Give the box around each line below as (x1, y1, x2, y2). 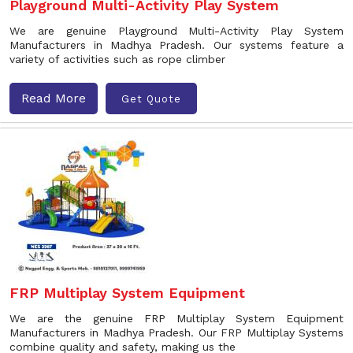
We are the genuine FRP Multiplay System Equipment (9, 312, 344, 325)
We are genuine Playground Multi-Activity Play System (9, 24, 344, 37)
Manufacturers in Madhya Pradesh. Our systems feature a (9, 39, 344, 51)
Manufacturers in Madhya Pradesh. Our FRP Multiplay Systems (9, 326, 344, 339)
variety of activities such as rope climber (9, 53, 225, 65)
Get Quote (121, 92, 181, 105)
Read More (21, 91, 86, 106)
